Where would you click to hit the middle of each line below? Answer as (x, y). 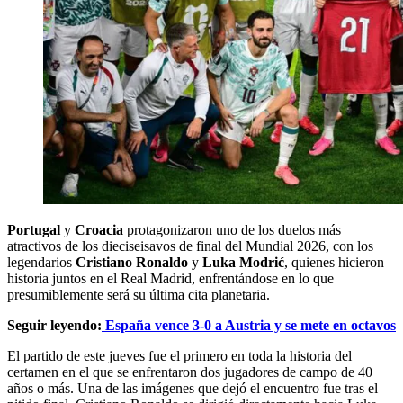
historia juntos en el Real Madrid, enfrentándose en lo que (170, 278)
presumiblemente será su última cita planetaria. (139, 294)
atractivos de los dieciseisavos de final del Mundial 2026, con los (190, 246)
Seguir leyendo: (54, 325)
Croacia (99, 229)
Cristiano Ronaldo (132, 262)
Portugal (34, 229)
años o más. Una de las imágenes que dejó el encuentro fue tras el (193, 388)
